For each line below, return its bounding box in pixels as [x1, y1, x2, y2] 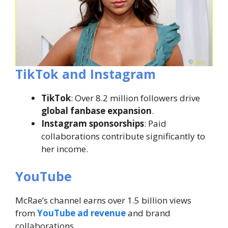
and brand [126, 207, 170, 219]
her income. [41, 143, 88, 155]
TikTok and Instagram [15, 65, 156, 83]
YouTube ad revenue [37, 207, 126, 219]
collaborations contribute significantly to [41, 130, 205, 142]
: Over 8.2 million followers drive [71, 92, 200, 104]
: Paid [144, 118, 166, 130]
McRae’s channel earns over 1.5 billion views [15, 194, 191, 206]
